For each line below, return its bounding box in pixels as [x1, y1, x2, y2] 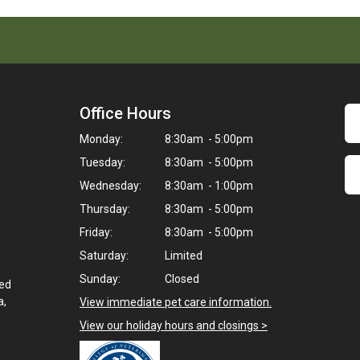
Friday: [80, 226, 112, 239]
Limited [162, 249, 202, 262]
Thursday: [80, 202, 130, 215]
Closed [162, 272, 199, 285]
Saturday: [80, 249, 129, 262]
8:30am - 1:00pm [162, 179, 253, 192]
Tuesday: [80, 156, 125, 169]
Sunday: [80, 272, 121, 285]
